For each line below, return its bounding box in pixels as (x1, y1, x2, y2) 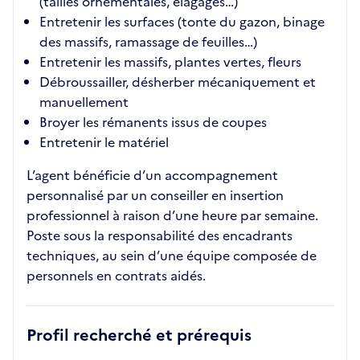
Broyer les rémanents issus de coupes (39, 112, 267, 132)
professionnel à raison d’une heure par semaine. (27, 206, 318, 225)
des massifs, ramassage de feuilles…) (39, 32, 257, 51)
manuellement (39, 92, 129, 112)
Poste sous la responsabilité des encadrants (27, 226, 292, 245)
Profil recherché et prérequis (27, 323, 252, 347)
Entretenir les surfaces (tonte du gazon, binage (39, 12, 325, 31)
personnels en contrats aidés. (27, 266, 206, 285)
